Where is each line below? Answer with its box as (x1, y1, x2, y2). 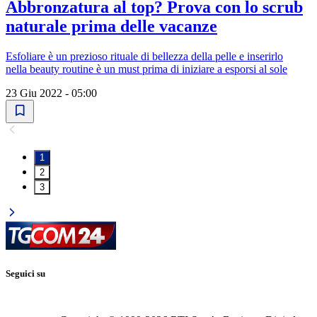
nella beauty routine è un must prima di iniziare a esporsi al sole (6, 63, 287, 76)
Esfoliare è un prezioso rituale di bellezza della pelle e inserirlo (6, 50, 283, 63)
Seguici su (6, 268, 45, 279)
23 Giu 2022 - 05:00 (6, 87, 97, 100)
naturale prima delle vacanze (6, 17, 217, 36)
